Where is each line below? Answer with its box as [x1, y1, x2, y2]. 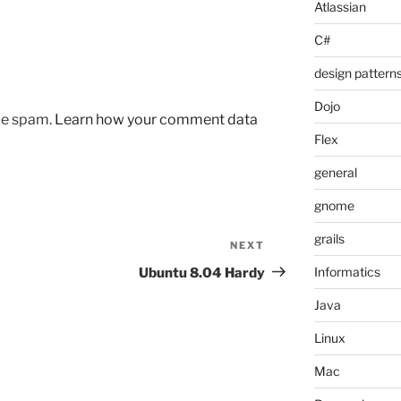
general [313, 165, 357, 181]
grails [313, 231, 345, 247]
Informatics [313, 264, 380, 280]
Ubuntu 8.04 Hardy [139, 264, 266, 281]
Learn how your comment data [55, 110, 258, 128]
